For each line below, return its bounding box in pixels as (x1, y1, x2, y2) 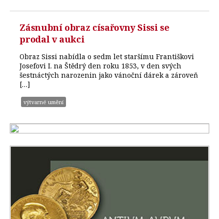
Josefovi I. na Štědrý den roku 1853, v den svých (20, 61, 182, 70)
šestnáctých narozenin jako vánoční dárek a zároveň (20, 70, 198, 80)
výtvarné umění (23, 98, 64, 106)
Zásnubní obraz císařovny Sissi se (20, 21, 170, 33)
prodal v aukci (20, 33, 85, 45)
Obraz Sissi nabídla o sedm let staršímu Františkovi (20, 51, 195, 61)
